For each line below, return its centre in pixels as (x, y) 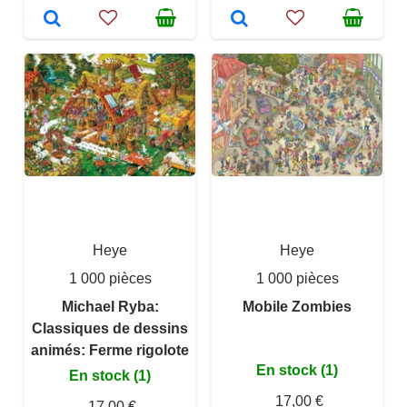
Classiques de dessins (110, 328)
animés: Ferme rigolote (110, 350)
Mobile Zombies (297, 307)
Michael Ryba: (110, 307)
